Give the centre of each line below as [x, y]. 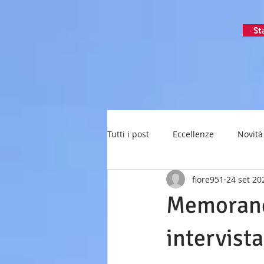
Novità [250, 134]
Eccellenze [193, 134]
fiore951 [208, 179]
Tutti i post [128, 134]
